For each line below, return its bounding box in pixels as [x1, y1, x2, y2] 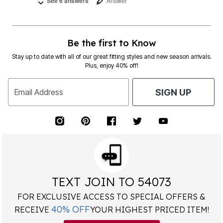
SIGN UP [155, 87, 192, 98]
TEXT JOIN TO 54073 [52, 174, 171, 190]
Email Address [14, 87, 63, 97]
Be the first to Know [67, 37, 156, 49]
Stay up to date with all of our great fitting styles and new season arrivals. [11, 53, 212, 61]
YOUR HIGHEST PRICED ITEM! [90, 205, 209, 215]
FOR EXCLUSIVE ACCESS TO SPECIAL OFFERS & [17, 192, 206, 202]
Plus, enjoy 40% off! [85, 62, 138, 70]
